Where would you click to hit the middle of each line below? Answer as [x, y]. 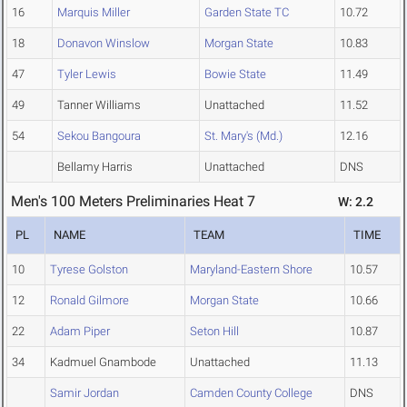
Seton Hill [214, 332]
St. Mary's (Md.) [243, 136]
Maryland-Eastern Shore [251, 270]
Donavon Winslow [104, 44]
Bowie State [235, 74]
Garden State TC [247, 13]
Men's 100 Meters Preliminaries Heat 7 [133, 202]
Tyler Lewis [87, 74]
